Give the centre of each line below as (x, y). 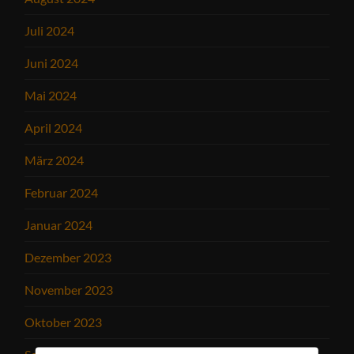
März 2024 (55, 160)
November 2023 (69, 290)
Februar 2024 (62, 192)
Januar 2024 (59, 225)
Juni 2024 (52, 63)
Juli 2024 (50, 30)
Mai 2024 (51, 95)
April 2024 (54, 128)
